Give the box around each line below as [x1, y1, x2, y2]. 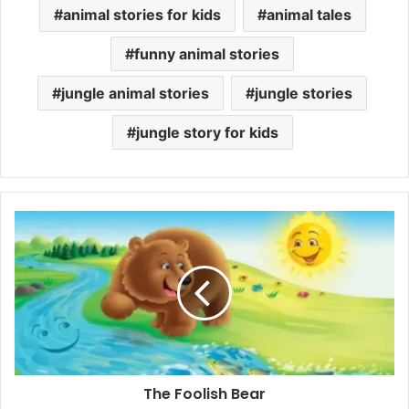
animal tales [266, 5, 351, 24]
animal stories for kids [62, 5, 221, 24]
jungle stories [255, 83, 352, 102]
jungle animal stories [61, 83, 209, 102]
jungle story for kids [135, 122, 278, 142]
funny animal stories [134, 44, 279, 63]
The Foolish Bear [143, 383, 266, 404]
